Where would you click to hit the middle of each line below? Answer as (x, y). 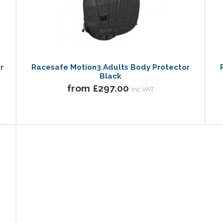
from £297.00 (98, 88)
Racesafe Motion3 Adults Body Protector (111, 67)
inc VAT (143, 89)
